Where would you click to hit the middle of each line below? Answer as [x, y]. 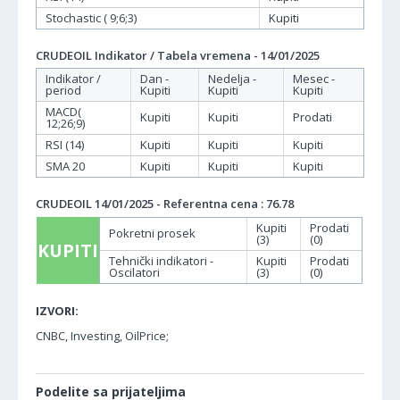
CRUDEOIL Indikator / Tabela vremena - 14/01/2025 [178, 55]
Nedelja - [232, 78]
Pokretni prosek [152, 233]
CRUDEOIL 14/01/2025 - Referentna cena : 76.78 [165, 203]
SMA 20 [65, 166]
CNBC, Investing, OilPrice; [102, 335]
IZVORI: [57, 310]
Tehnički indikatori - [161, 260]
